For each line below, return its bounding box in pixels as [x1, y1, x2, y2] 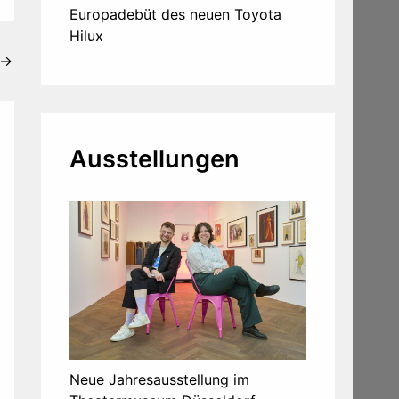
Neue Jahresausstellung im [69, 370, 249, 388]
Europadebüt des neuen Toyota [69, 5, 281, 24]
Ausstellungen [69, 144, 240, 175]
